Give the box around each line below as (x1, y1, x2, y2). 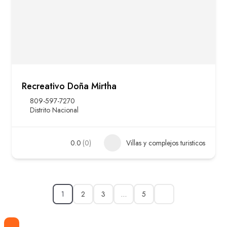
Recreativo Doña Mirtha (22, 80, 117, 93)
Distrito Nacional (30, 105, 79, 116)
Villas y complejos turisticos (126, 138, 205, 148)
